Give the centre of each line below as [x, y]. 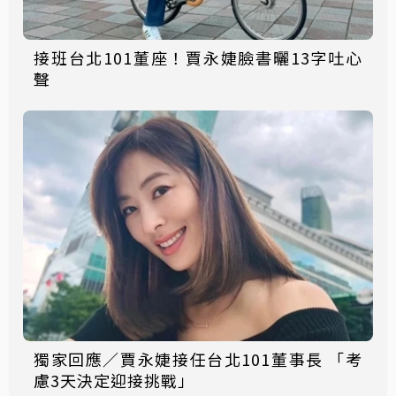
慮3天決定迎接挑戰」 [114, 381]
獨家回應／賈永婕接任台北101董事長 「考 [198, 359]
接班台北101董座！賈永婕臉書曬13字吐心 [198, 57]
